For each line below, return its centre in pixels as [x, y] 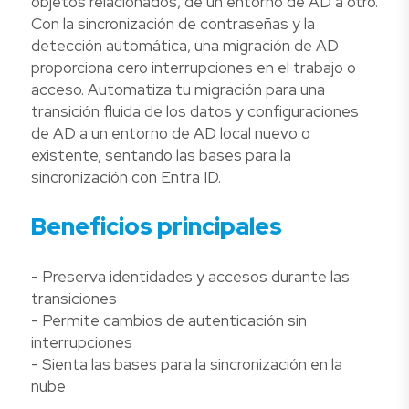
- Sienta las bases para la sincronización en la [187, 364]
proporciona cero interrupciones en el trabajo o [194, 68]
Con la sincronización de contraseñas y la [173, 24]
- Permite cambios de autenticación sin [169, 320]
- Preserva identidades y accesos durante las [190, 276]
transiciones [74, 298]
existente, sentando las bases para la [161, 156]
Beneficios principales [157, 227]
